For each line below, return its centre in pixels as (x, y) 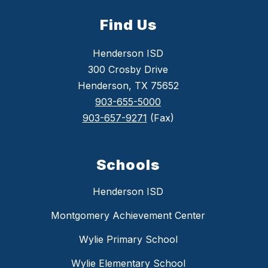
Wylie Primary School (128, 240)
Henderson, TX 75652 (128, 86)
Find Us (128, 25)
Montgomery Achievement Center (128, 216)
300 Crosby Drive (128, 70)
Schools (128, 165)
